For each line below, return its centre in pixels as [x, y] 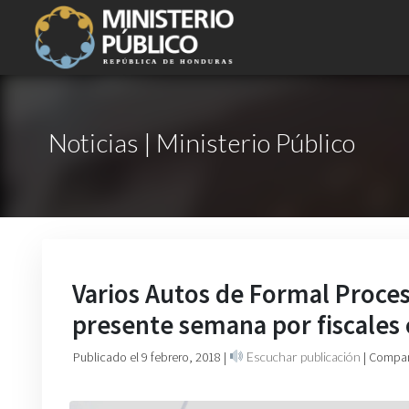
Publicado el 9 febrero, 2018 [148, 357]
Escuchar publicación [302, 357]
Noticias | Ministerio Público [202, 142]
